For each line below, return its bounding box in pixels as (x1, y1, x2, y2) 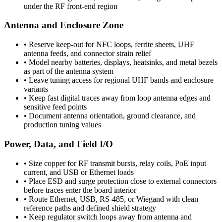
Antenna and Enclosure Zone (4, 20, 123, 31)
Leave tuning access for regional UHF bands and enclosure (29, 76, 214, 85)
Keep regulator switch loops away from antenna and (29, 212, 192, 221)
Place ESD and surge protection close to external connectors (29, 176, 217, 185)
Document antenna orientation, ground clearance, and (29, 111, 196, 120)
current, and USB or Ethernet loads (24, 167, 134, 176)
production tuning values (24, 120, 101, 129)
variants (24, 85, 48, 94)
